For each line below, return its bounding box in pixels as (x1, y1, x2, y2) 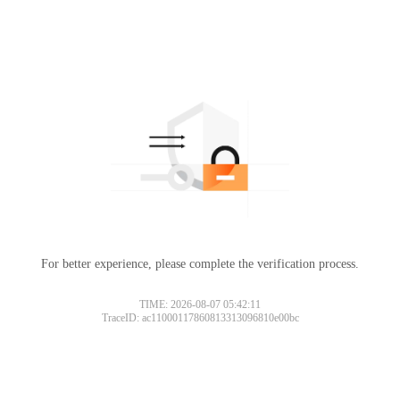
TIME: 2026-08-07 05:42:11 (139, 297, 261, 311)
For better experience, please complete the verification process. (41, 256, 359, 271)
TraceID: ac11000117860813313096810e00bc (101, 311, 299, 324)
